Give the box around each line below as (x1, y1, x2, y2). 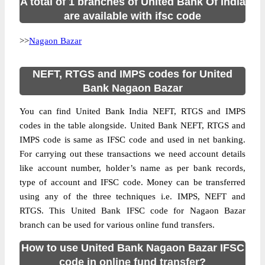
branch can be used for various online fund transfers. (20, 220, 215, 230)
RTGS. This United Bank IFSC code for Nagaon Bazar (20, 206, 245, 215)
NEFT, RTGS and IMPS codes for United (33, 68, 232, 80)
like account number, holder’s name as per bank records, (20, 163, 245, 173)
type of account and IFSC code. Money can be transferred (20, 177, 245, 187)
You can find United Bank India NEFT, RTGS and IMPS (20, 106, 245, 116)
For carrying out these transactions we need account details (20, 149, 245, 159)
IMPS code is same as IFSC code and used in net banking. (20, 135, 245, 144)
